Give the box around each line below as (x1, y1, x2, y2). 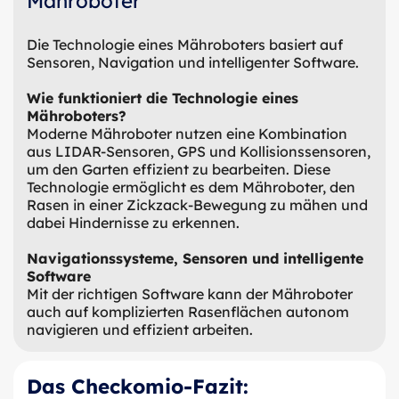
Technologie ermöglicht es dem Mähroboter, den (27, 177, 355, 196)
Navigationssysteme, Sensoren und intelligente (27, 248, 363, 267)
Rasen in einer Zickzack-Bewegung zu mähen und (27, 195, 368, 214)
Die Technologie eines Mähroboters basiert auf (27, 35, 343, 53)
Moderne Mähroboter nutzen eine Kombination (27, 124, 347, 142)
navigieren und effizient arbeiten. (27, 320, 253, 338)
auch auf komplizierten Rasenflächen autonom (27, 302, 349, 321)
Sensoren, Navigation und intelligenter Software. (27, 53, 359, 71)
